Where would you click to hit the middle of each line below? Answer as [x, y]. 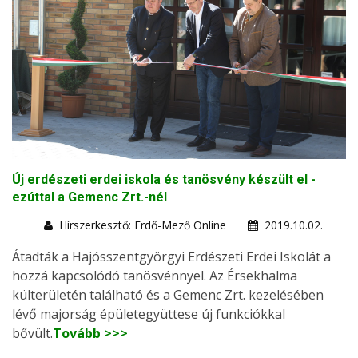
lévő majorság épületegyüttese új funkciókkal [149, 314]
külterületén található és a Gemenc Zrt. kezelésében [168, 295]
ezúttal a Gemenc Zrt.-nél [89, 197]
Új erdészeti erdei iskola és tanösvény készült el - [164, 180]
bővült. [32, 334]
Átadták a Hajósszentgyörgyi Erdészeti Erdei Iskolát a [171, 257]
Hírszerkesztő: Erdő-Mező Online [143, 225]
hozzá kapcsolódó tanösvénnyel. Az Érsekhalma [155, 276]
